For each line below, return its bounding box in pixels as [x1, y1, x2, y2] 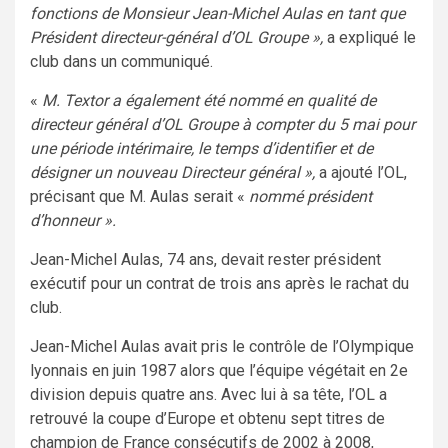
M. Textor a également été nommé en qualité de [42, 91, 376, 111]
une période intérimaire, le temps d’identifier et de [30, 139, 373, 159]
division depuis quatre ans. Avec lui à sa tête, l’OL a [30, 385, 387, 405]
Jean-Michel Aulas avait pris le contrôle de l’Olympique [30, 337, 414, 357]
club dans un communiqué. [30, 52, 213, 72]
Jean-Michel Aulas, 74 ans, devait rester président [30, 250, 381, 270]
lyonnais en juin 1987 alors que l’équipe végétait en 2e [30, 361, 408, 381]
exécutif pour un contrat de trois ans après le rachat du [30, 274, 409, 294]
